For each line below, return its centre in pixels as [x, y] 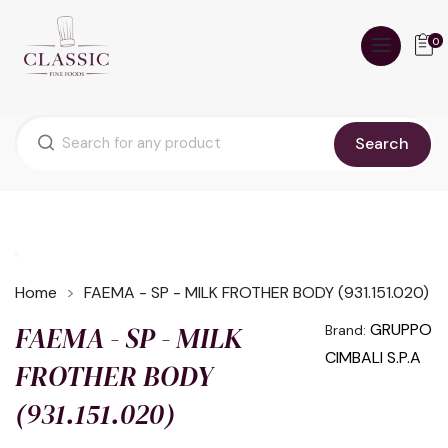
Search [382, 144]
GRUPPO [401, 329]
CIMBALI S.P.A [373, 357]
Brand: [346, 330]
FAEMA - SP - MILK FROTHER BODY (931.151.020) [256, 292]
